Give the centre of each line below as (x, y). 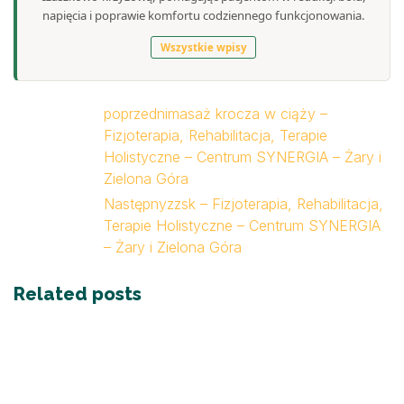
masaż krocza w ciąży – (248, 114)
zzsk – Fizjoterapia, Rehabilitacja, (275, 204)
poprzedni (136, 114)
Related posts (78, 294)
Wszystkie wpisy (203, 48)
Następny (135, 204)
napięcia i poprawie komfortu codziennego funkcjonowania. (203, 15)
